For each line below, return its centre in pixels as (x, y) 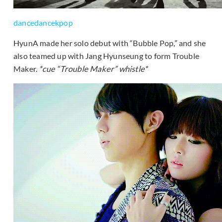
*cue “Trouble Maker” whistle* (93, 68)
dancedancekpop (43, 22)
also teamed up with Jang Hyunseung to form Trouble (107, 55)
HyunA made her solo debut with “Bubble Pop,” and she (110, 43)
